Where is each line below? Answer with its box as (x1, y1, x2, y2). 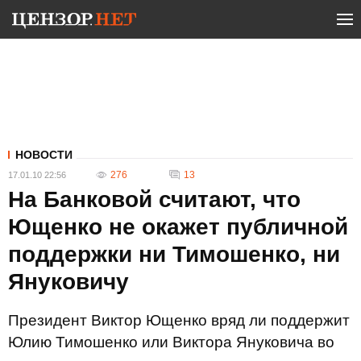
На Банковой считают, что (8, 187, 301, 212)
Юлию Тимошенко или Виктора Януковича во (8, 334, 334, 351)
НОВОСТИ (15, 148, 73, 161)
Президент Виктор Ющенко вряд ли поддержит (8, 312, 350, 329)
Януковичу (8, 269, 129, 294)
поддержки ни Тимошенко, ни (8, 242, 340, 267)
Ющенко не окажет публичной (8, 214, 348, 239)
